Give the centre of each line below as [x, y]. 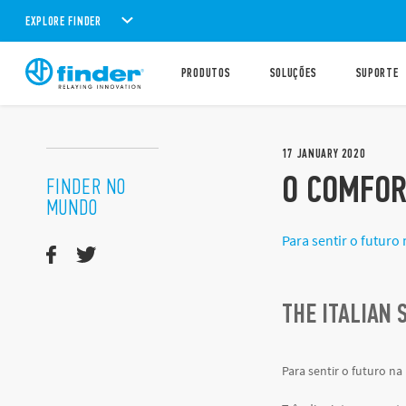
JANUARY [318, 153]
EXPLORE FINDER [63, 21]
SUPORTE [377, 73]
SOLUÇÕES [293, 73]
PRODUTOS [206, 73]
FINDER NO [87, 187]
